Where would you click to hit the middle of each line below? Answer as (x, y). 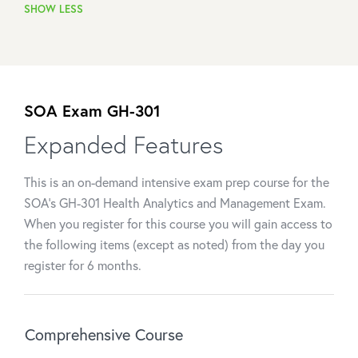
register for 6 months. (83, 265)
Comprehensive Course (104, 334)
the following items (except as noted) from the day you (174, 244)
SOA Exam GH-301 (92, 111)
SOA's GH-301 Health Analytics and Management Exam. (175, 203)
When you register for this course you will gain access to (178, 223)
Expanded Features (123, 144)
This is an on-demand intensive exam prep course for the (177, 182)
